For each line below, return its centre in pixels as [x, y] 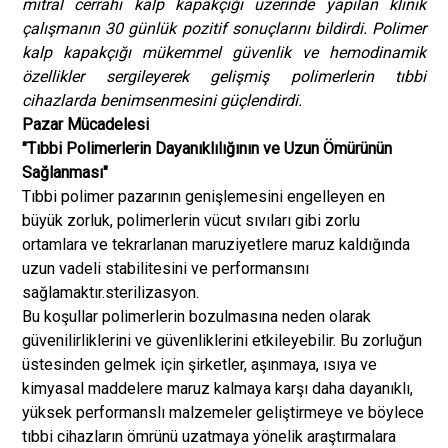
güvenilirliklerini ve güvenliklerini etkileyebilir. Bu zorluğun [222, 340]
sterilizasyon [150, 292]
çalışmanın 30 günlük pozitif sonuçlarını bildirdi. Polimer [224, 28]
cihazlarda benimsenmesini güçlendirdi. [162, 100]
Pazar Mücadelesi [85, 124]
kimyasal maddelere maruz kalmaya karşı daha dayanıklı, [217, 388]
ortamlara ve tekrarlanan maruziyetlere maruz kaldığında [216, 244]
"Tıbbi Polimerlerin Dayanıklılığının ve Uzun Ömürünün [207, 148]
